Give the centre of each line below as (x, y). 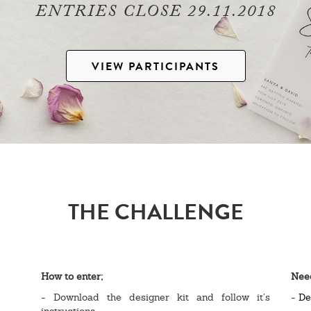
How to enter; (72, 276)
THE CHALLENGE (155, 212)
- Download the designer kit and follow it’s (155, 297)
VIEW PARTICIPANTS (155, 66)
